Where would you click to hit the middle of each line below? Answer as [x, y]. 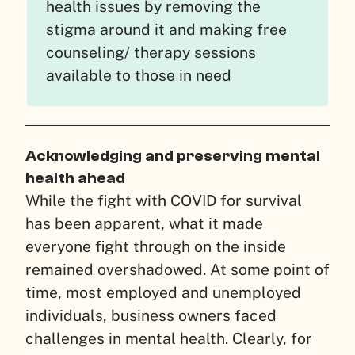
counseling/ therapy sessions [151, 52]
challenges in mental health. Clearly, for [169, 339]
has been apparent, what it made [144, 224]
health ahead [75, 178]
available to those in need [139, 75]
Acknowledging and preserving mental [173, 156]
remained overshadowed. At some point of [177, 270]
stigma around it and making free [167, 29]
